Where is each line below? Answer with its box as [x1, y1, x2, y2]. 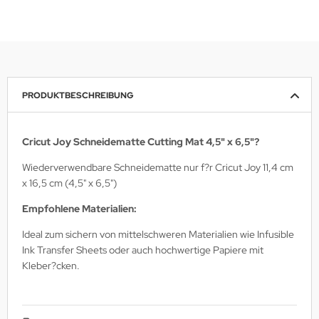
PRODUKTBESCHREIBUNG [22, 89, 134, 101]
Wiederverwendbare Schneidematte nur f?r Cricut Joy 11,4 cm [22, 160, 293, 174]
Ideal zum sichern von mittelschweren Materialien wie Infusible [22, 227, 294, 241]
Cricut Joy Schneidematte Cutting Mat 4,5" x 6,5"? [22, 135, 259, 148]
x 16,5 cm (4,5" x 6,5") [22, 176, 117, 189]
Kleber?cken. [22, 258, 80, 272]
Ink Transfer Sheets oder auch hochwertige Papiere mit [22, 243, 263, 256]
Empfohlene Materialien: [22, 202, 137, 215]
